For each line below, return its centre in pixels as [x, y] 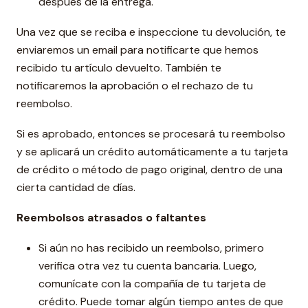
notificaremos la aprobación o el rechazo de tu [135, 86]
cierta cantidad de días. [76, 187]
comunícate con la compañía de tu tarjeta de [152, 284]
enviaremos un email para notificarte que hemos [137, 50]
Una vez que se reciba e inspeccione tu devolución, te [151, 32]
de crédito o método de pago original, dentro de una [150, 169]
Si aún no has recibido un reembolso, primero [151, 248]
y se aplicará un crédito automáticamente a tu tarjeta [152, 152]
